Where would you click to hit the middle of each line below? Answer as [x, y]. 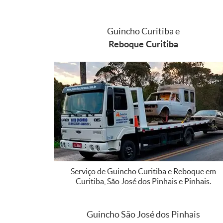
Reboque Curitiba [143, 44]
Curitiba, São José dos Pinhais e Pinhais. [143, 181]
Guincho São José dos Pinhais [143, 214]
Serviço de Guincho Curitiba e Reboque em [143, 171]
